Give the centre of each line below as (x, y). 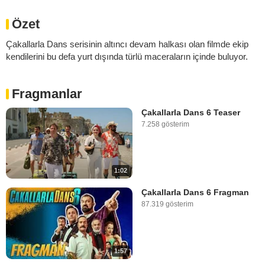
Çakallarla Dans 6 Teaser (191, 112)
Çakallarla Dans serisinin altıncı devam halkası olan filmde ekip (127, 44)
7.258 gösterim (165, 124)
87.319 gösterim (167, 204)
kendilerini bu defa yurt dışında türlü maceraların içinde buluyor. (127, 56)
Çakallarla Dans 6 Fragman (195, 193)
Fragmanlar (47, 94)
